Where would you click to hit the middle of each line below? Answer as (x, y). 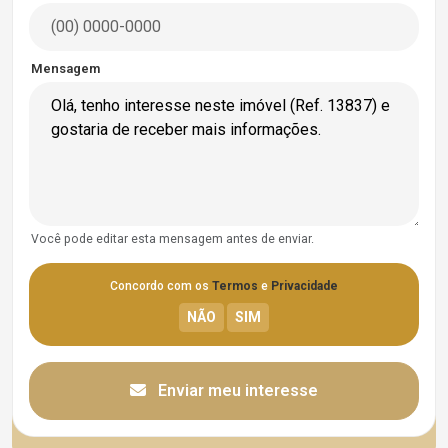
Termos (235, 285)
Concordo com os (161, 285)
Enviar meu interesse (236, 390)
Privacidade (304, 285)
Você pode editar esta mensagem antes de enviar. (172, 238)
